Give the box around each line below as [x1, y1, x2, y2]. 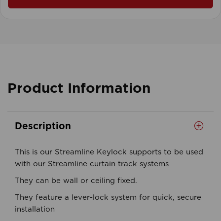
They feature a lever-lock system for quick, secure [15, 194, 201, 201]
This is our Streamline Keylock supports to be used [15, 148, 203, 156]
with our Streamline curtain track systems [15, 160, 169, 168]
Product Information [7, 80, 150, 95]
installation [15, 206, 55, 213]
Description [15, 120, 71, 131]
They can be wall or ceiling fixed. [15, 177, 137, 184]
